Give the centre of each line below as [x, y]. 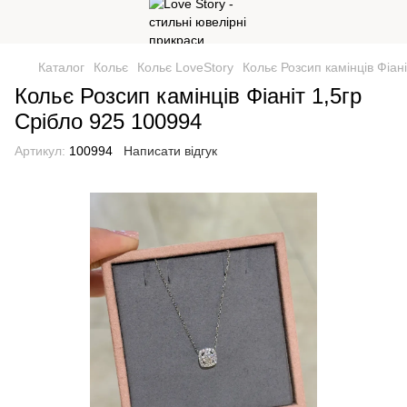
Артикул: [40, 151]
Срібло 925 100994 [108, 121]
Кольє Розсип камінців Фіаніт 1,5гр [188, 96]
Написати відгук [170, 151]
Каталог [61, 67]
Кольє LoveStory [185, 67]
